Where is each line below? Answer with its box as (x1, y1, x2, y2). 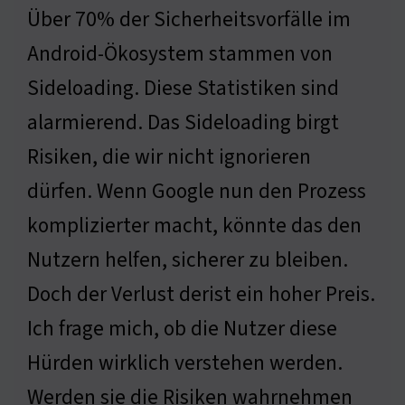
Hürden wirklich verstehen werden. (27, 348, 343, 379)
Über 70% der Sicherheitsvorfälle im (27, 5, 351, 35)
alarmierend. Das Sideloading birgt (27, 108, 339, 138)
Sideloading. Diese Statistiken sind (27, 73, 339, 104)
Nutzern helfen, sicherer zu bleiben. (27, 245, 348, 276)
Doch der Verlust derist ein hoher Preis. (27, 279, 375, 310)
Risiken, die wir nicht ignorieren (27, 142, 311, 173)
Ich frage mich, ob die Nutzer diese (27, 314, 337, 344)
